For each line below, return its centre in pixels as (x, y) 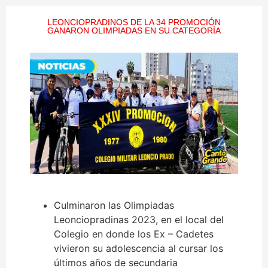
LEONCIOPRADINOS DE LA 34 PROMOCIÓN (134, 22)
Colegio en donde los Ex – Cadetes (134, 234)
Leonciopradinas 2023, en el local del (139, 219)
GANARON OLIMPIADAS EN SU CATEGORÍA (134, 31)
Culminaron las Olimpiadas (114, 205)
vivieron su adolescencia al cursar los (138, 248)
